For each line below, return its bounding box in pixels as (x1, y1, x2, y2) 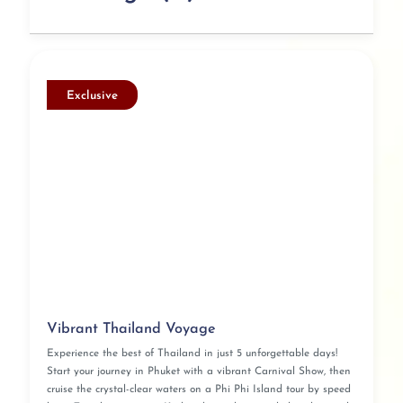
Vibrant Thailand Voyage (46, 321, 216, 336)
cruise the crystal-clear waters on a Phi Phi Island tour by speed (46, 384, 351, 396)
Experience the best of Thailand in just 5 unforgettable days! (46, 348, 337, 360)
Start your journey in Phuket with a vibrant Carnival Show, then (46, 366, 351, 378)
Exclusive (66, 89, 118, 102)
